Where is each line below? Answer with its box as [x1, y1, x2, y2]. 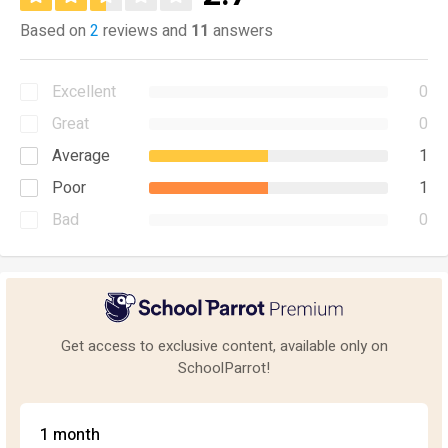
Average [52, 144, 110, 168]
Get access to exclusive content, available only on [60, 334, 388, 357]
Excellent [52, 80, 116, 104]
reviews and [99, 19, 191, 43]
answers [209, 19, 273, 43]
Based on [20, 19, 90, 43]
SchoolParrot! [178, 356, 270, 379]
